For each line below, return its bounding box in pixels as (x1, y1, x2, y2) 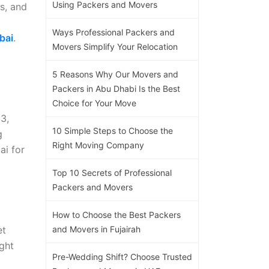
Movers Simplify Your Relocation (52, 41, 178, 52)
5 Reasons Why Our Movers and (52, 68, 178, 79)
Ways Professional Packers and (52, 26, 175, 37)
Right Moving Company (52, 139, 144, 150)
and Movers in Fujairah (52, 223, 141, 234)
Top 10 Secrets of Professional (52, 167, 172, 178)
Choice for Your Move (52, 97, 136, 108)
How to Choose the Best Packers (52, 209, 181, 220)
